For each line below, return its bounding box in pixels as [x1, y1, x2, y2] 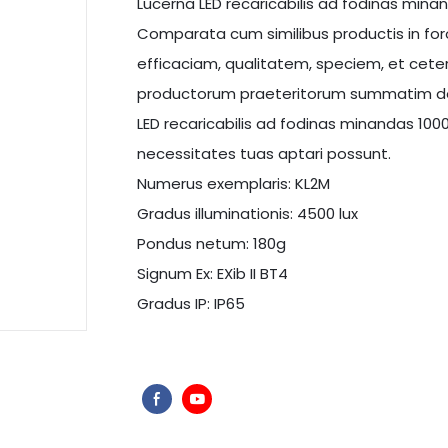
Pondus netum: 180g [137, 233, 286, 254]
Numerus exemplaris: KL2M [137, 173, 330, 194]
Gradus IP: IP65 [137, 293, 245, 314]
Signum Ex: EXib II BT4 [137, 263, 288, 284]
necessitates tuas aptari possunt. [137, 143, 391, 164]
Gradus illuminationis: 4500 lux [137, 203, 358, 224]
